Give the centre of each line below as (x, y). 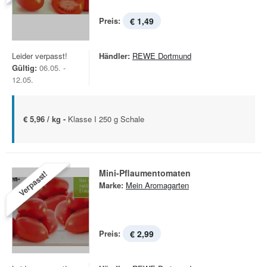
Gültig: (24, 68)
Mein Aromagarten (157, 185)
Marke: (111, 185)
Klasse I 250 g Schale (106, 119)
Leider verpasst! (40, 56)
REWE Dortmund (162, 56)
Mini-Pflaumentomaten (145, 173)
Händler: (114, 56)
